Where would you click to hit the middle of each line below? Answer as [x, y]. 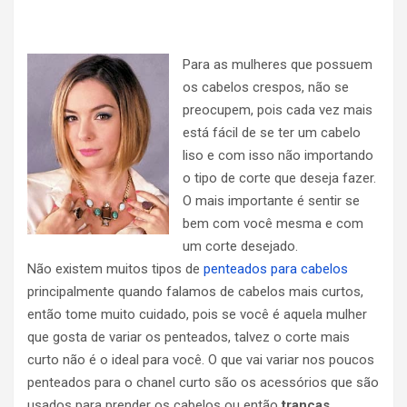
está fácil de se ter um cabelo [272, 132]
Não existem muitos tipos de [115, 268]
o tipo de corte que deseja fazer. [279, 178]
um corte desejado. [240, 246]
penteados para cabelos [276, 268]
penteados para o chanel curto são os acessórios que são [203, 382]
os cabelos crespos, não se [266, 87]
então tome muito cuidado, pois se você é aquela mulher [197, 314]
